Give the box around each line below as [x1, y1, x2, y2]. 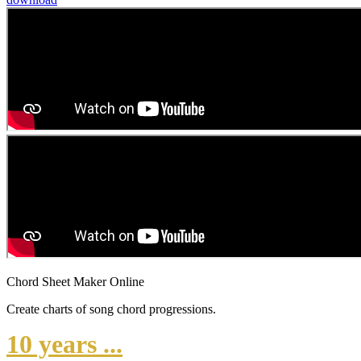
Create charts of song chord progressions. [6, 302, 216, 317]
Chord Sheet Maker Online [6, 275, 144, 289]
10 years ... [6, 330, 122, 359]
